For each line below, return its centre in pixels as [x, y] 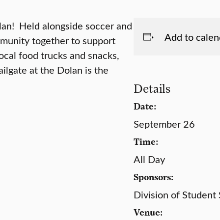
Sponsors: [153, 177]
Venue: [148, 212]
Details [152, 88]
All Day [149, 159]
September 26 [164, 124]
